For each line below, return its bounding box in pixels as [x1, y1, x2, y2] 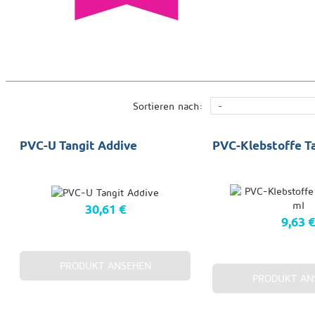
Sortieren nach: [132, 100, 207, 112]
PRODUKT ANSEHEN [59, 259, 151, 271]
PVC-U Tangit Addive [20, 139, 137, 152]
